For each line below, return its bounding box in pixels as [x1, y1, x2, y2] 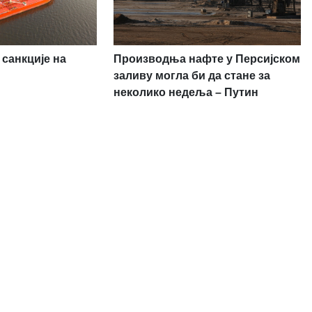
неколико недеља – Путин [113, 86, 258, 98]
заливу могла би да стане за [113, 69, 270, 81]
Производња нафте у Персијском [113, 52, 300, 65]
